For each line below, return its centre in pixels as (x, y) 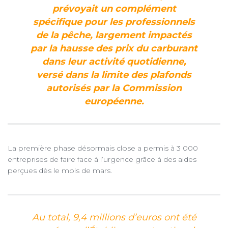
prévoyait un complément (114, 9)
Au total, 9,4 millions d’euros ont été (114, 218)
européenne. (114, 102)
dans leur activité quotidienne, (114, 62)
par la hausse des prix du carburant (114, 49)
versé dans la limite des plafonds (114, 75)
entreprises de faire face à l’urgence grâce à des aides (102, 160)
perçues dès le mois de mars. (60, 171)
